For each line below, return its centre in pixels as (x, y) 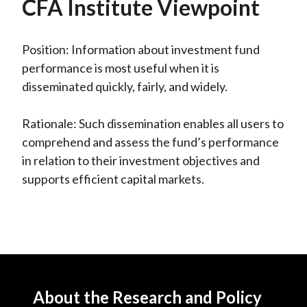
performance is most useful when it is (120, 68)
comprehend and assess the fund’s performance (150, 142)
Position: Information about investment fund (140, 50)
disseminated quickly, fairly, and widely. (124, 87)
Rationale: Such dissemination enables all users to (152, 124)
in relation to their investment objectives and (140, 161)
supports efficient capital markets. (113, 179)
